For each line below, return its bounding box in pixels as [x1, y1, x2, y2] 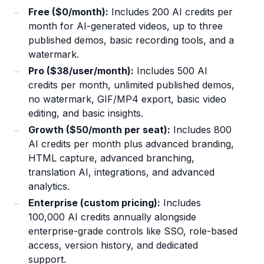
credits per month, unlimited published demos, [28, 79, 235, 91]
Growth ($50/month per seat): [28, 124, 170, 136]
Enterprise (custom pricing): [28, 197, 160, 209]
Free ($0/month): [28, 6, 108, 18]
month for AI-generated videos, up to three [28, 20, 223, 32]
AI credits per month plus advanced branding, [28, 138, 234, 150]
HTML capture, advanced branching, [28, 152, 194, 164]
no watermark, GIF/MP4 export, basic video [28, 93, 226, 105]
